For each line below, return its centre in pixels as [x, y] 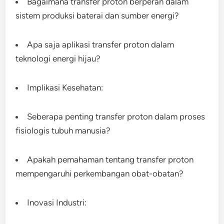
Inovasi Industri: [57, 202]
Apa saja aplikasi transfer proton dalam [101, 44]
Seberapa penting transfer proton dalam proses [116, 116]
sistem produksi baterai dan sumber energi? [97, 15]
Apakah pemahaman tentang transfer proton [110, 159]
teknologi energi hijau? [58, 58]
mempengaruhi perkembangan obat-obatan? [100, 173]
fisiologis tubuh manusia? [63, 130]
